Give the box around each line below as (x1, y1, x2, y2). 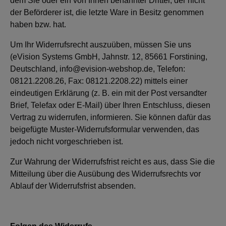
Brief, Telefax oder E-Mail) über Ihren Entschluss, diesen (10, 101, 210, 109)
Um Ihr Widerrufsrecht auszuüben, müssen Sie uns (10, 40, 191, 49)
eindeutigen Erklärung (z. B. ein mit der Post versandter (10, 89, 207, 97)
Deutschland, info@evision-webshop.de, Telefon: (10, 65, 185, 73)
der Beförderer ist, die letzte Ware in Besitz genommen (10, 8, 204, 17)
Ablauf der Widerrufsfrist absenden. (10, 182, 136, 190)
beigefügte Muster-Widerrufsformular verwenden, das (10, 125, 199, 134)
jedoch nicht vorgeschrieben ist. (10, 137, 123, 146)
